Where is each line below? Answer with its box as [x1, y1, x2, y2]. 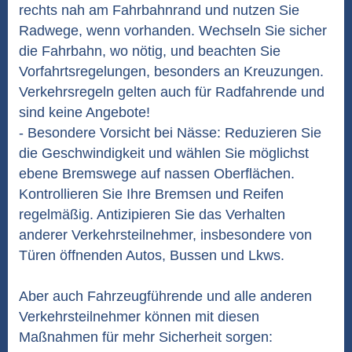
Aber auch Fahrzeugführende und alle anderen [19, 288, 312, 304]
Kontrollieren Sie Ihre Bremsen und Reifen [19, 186, 284, 202]
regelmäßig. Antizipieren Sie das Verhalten [19, 207, 285, 222]
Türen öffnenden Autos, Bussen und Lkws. [19, 247, 284, 263]
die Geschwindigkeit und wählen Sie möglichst [19, 145, 309, 161]
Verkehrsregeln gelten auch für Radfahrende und [19, 84, 324, 100]
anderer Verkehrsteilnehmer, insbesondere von [19, 227, 312, 243]
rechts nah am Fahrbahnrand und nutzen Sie [19, 2, 299, 18]
